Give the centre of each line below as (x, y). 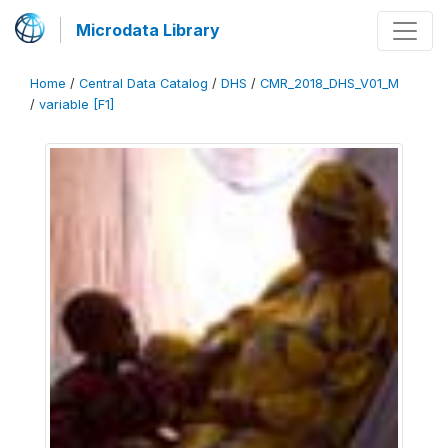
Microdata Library (148, 30)
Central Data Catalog (143, 83)
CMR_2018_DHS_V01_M (329, 83)
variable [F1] (76, 104)
